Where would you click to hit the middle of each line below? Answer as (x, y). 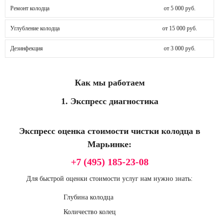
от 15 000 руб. (179, 28)
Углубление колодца (35, 28)
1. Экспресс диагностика (109, 101)
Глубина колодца (88, 197)
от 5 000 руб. (179, 8)
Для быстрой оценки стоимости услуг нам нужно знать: (109, 178)
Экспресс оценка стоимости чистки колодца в (109, 131)
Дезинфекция (27, 48)
